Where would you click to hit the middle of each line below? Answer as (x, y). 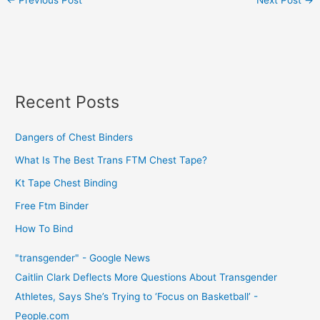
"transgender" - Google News (83, 257)
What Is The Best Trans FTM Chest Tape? (111, 160)
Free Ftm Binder (52, 206)
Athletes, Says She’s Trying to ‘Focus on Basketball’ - (137, 296)
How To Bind (44, 229)
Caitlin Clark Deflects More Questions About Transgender (146, 277)
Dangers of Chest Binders (74, 137)
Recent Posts (67, 102)
